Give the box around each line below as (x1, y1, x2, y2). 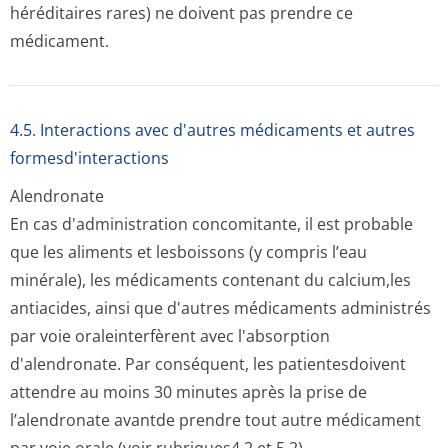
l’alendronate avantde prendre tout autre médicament (10, 409, 421, 431)
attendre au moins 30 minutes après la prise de (10, 381, 367, 403)
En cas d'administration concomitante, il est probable (10, 213, 413, 235)
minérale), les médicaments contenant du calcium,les (10, 269, 411, 291)
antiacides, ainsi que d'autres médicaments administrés (10, 297, 431, 319)
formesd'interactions (10, 147, 169, 169)
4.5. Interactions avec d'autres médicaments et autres (10, 119, 415, 141)
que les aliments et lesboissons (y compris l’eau (10, 241, 367, 263)
